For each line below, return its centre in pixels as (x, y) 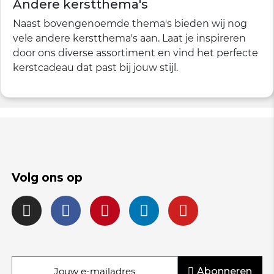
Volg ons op (47, 177)
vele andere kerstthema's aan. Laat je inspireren (129, 38)
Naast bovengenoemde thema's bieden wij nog (130, 24)
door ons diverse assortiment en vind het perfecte (135, 53)
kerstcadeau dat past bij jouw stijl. (95, 68)
